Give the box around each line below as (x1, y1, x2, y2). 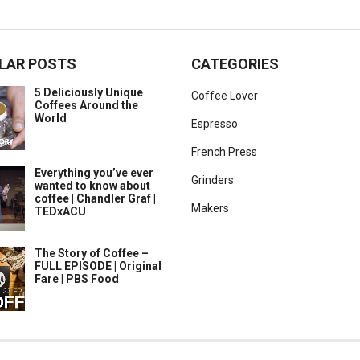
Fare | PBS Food (35, 272, 119, 285)
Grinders (191, 174, 234, 186)
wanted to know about (35, 179, 150, 192)
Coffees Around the (35, 99, 138, 112)
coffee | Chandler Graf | (35, 192, 156, 205)
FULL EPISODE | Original (35, 260, 162, 272)
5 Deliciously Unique (35, 86, 143, 99)
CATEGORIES (191, 55, 279, 72)
